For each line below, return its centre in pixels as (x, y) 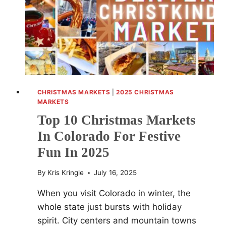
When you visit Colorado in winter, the (114, 193)
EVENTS (95, 14)
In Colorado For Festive (109, 136)
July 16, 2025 (115, 173)
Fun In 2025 (73, 153)
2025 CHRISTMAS (145, 92)
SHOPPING (100, 35)
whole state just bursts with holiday (109, 207)
